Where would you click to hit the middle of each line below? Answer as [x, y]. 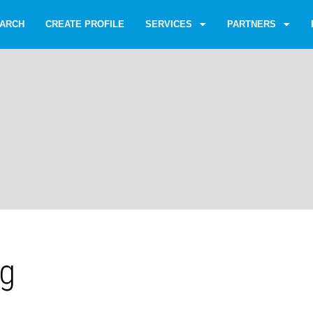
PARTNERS [252, 24]
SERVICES [169, 24]
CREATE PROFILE [85, 24]
